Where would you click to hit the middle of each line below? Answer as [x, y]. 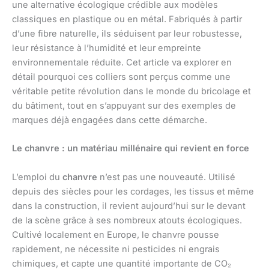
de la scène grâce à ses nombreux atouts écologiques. [127, 220]
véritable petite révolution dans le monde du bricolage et [131, 92]
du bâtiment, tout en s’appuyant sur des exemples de [124, 106]
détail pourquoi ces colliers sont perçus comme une [121, 77]
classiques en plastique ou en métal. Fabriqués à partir [127, 20]
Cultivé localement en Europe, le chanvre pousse [116, 234]
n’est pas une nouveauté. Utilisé [166, 177]
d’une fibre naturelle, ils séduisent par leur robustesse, [127, 34]
